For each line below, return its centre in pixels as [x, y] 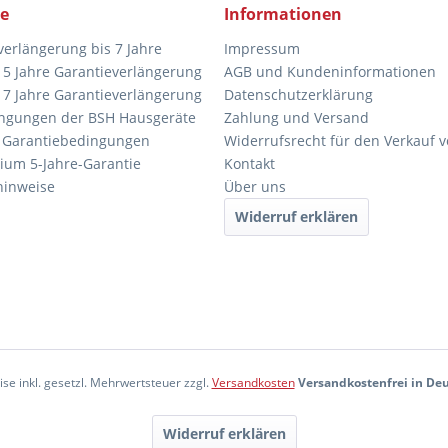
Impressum [262, 49]
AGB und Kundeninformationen [330, 72]
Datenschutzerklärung [298, 95]
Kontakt [249, 164]
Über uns [255, 187]
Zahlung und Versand [296, 118]
